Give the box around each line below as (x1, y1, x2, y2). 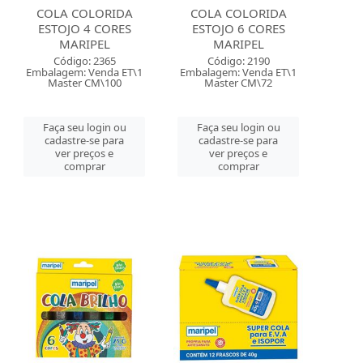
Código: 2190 (207, 53, 270, 68)
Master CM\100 (47, 75, 122, 90)
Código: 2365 (53, 53, 116, 68)
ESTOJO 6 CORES (191, 20, 285, 36)
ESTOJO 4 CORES (37, 20, 131, 36)
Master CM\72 (204, 75, 273, 90)
